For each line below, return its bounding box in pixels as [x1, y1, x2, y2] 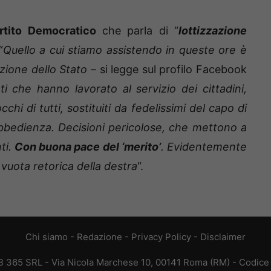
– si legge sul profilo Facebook [87, 63, 247, 76]
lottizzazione [178, 24, 247, 38]
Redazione [77, 231, 122, 243]
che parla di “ [96, 24, 179, 38]
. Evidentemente [160, 140, 247, 154]
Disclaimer [200, 231, 246, 243]
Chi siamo [25, 231, 68, 243]
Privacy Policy [131, 231, 191, 243]
